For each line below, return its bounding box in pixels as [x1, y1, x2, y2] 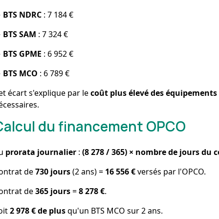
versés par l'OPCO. [135, 166, 206, 177]
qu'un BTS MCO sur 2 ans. [66, 205, 163, 216]
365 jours [35, 185, 71, 197]
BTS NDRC [3, 9, 42, 20]
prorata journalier [5, 146, 77, 157]
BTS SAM [3, 28, 37, 40]
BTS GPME [3, 48, 42, 59]
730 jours [35, 166, 71, 177]
